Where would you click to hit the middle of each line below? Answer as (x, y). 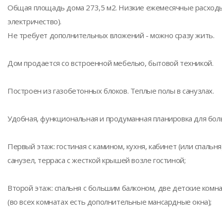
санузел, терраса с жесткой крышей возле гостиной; (97, 160)
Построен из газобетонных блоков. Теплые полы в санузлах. (111, 91)
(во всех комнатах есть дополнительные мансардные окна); (110, 202)
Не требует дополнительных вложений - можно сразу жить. (111, 35)
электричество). (34, 21)
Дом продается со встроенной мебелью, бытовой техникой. (111, 63)
